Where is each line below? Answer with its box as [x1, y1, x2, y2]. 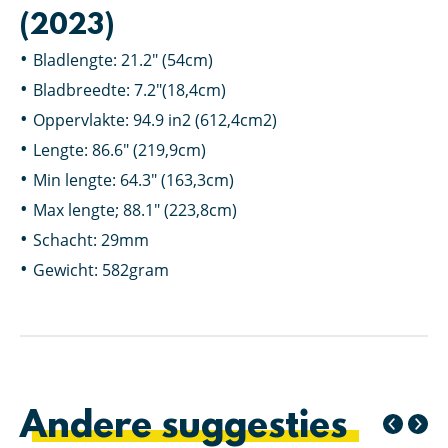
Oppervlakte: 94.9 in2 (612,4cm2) [33, 109, 277, 131]
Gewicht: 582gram [33, 259, 169, 281]
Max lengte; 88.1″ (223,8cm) [33, 199, 237, 221]
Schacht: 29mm [33, 229, 149, 251]
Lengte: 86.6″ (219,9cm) [33, 139, 206, 161]
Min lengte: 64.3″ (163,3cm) [33, 169, 234, 191]
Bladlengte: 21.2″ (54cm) [33, 49, 213, 71]
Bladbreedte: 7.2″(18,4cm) [33, 79, 226, 101]
